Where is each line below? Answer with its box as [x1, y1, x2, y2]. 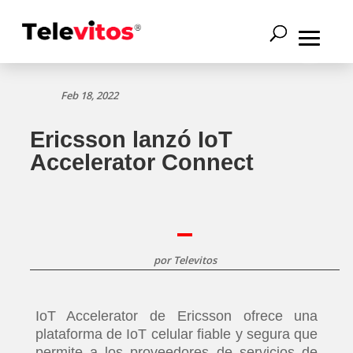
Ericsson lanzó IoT [30, 127, 232, 152]
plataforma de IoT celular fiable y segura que [35, 326, 318, 342]
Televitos [173, 253, 217, 267]
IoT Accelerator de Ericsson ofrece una [35, 308, 318, 324]
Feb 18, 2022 [61, 88, 119, 102]
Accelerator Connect [30, 150, 254, 175]
